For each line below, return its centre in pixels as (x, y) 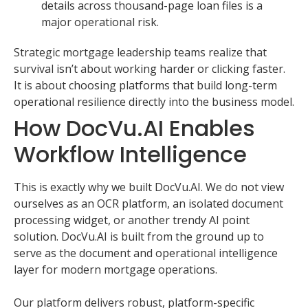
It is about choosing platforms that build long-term (145, 86)
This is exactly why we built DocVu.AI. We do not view (149, 187)
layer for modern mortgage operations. (115, 270)
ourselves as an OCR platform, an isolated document (148, 204)
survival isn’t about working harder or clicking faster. (150, 69)
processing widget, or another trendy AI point (132, 220)
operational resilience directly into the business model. (154, 102)
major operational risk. (100, 22)
